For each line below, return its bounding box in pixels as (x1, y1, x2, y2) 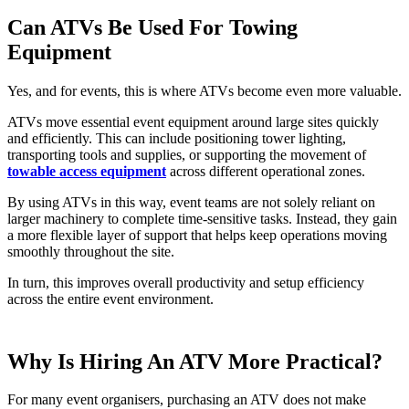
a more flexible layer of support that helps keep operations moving (7, 226, 387, 243)
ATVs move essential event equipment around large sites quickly (7, 113, 379, 130)
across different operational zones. (166, 163, 365, 179)
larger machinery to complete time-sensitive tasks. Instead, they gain (7, 210, 397, 226)
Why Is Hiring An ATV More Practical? (7, 349, 383, 373)
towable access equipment (7, 163, 166, 179)
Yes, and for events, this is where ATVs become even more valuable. (7, 82, 402, 99)
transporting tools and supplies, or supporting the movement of (7, 146, 366, 163)
